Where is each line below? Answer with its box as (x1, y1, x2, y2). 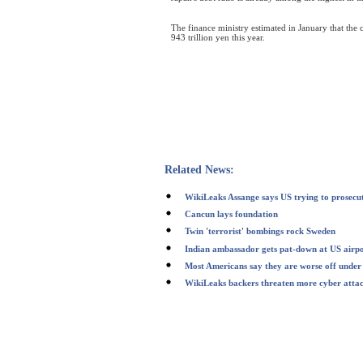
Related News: (164, 164, 234, 176)
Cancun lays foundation (185, 209, 278, 220)
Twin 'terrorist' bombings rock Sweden (185, 226, 335, 237)
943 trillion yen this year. (171, 32, 265, 42)
